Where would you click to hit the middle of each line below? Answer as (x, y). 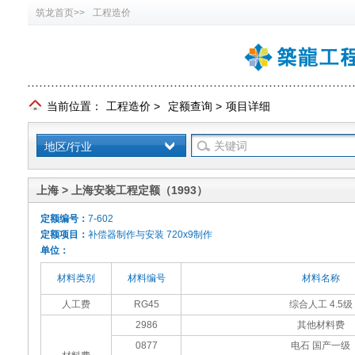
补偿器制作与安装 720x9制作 (150, 235)
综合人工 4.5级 (321, 304)
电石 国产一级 (321, 345)
